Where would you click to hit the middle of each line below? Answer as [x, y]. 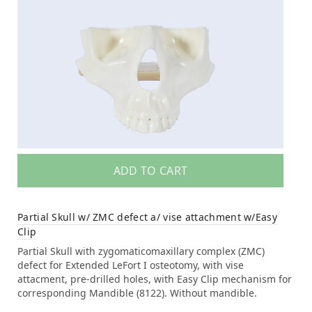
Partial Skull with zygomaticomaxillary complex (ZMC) [141, 251]
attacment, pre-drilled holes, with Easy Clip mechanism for [155, 279]
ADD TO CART [150, 171]
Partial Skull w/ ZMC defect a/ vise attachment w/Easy [147, 217]
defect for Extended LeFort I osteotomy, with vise [131, 265]
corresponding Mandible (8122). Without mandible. [137, 293]
